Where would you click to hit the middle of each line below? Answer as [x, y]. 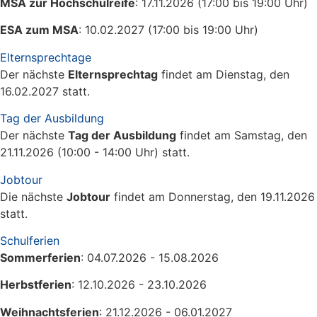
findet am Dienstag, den [224, 74]
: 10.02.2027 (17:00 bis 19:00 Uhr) [168, 30]
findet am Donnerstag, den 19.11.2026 [213, 196]
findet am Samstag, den [242, 136]
